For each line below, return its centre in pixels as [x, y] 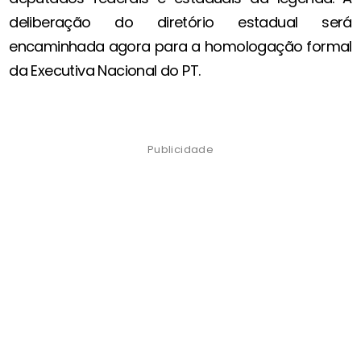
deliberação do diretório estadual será [180, 22]
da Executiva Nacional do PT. [105, 70]
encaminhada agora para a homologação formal [180, 46]
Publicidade [180, 149]
